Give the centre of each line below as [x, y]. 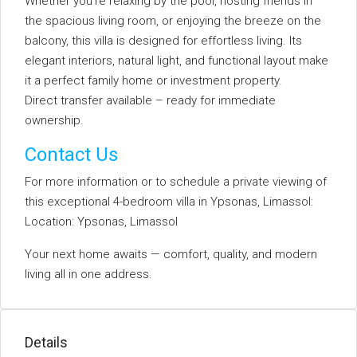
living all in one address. [88, 274]
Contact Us [71, 155]
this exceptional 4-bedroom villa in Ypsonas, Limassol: [169, 202]
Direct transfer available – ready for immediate [150, 100]
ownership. [54, 120]
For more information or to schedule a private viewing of [176, 182]
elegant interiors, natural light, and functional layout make [177, 61]
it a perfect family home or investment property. [153, 80]
